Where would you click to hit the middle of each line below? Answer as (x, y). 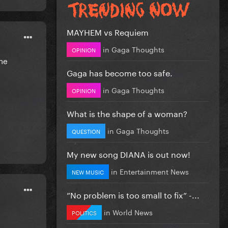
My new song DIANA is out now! (129, 153)
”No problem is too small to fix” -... (133, 194)
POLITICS (84, 212)
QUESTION (86, 131)
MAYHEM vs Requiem (108, 31)
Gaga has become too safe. (120, 72)
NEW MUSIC (88, 171)
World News (133, 211)
